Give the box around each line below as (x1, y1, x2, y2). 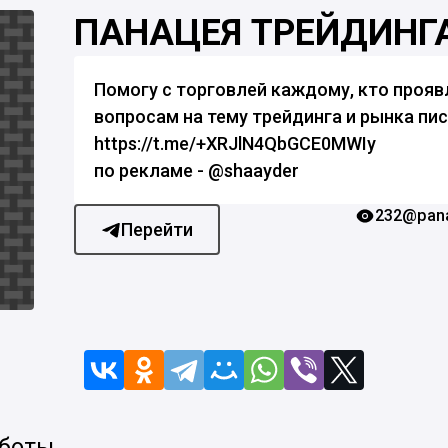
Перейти (121, 219, 193, 240)
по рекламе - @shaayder (94, 160, 299, 181)
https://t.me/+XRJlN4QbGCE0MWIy (94, 133, 376, 154)
